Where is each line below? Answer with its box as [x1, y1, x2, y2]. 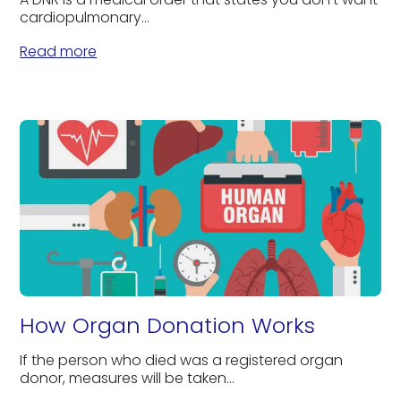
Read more [20, 40, 98, 62]
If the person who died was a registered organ [20, 349, 344, 371]
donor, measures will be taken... [20, 367, 235, 388]
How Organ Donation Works [20, 310, 316, 340]
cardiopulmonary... [20, 6, 150, 28]
